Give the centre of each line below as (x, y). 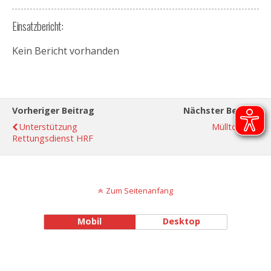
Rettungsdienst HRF (53, 138)
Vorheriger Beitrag (53, 110)
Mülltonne (232, 127)
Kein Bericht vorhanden (66, 51)
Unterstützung (48, 127)
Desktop (181, 221)
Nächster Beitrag (221, 110)
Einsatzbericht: (38, 26)
